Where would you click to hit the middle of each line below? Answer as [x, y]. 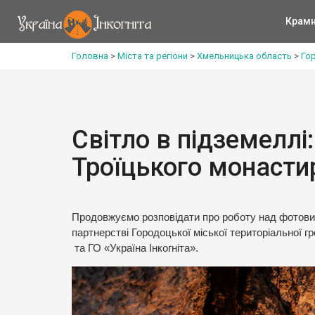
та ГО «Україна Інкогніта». [135, 248]
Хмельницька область [244, 56]
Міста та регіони [153, 56]
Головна [90, 56]
